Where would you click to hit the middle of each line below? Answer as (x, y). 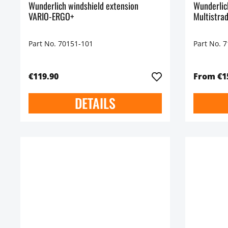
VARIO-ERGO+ (51, 16)
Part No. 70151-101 (61, 44)
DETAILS (95, 103)
